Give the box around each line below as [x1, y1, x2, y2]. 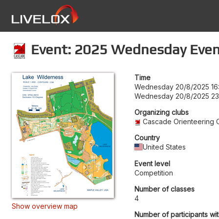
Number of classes [134, 184, 195, 193]
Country [134, 133, 160, 142]
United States [143, 142, 186, 151]
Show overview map [12, 201, 78, 210]
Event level [134, 159, 170, 168]
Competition [134, 168, 173, 177]
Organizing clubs [134, 108, 189, 116]
